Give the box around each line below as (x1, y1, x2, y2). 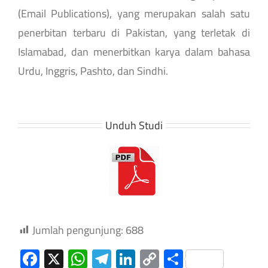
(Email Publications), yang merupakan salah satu (17, 3, 251, 23)
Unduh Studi (105, 115, 163, 135)
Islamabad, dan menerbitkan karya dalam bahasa (17, 41, 251, 62)
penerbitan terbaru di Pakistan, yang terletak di (17, 22, 251, 42)
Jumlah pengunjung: (32, 220, 123, 240)
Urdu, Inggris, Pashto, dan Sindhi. (17, 60, 168, 81)
